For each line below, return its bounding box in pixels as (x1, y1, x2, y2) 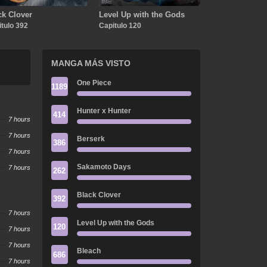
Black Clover (76, 191, 121, 199)
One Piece (76, 79, 111, 87)
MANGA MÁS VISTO (51, 58, 131, 68)
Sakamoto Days (76, 163, 131, 171)
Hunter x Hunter (76, 107, 131, 115)
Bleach (76, 247, 101, 255)
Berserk (76, 135, 105, 143)
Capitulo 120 (98, 21, 141, 30)
